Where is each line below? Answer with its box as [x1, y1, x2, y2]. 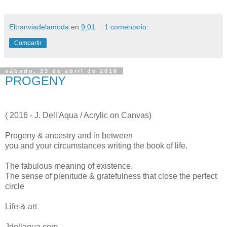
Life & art [5, 202, 37, 211]
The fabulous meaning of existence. [5, 161, 133, 170]
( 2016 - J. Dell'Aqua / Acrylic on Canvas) [5, 110, 152, 120]
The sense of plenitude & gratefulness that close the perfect [5, 171, 217, 180]
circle [5, 181, 24, 191]
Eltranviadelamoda [9, 23, 69, 31]
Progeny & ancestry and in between [5, 131, 133, 140]
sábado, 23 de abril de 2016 [5, 68, 118, 74]
